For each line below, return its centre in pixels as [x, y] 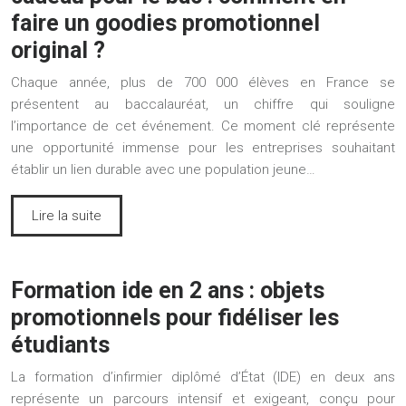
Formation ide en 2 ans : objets [168, 290]
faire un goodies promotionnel [165, 23]
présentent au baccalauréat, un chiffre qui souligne [203, 104]
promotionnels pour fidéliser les [175, 317]
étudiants [60, 344]
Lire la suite [67, 215]
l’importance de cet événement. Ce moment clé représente [203, 126]
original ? [58, 50]
